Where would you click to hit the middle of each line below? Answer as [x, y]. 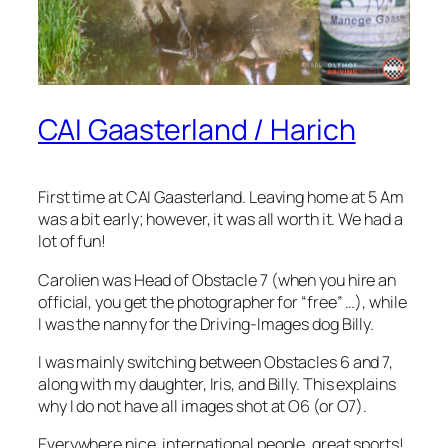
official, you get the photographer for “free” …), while [222, 301]
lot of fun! [72, 241]
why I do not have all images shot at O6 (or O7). [203, 405]
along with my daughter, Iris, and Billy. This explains [217, 383]
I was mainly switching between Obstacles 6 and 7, [216, 361]
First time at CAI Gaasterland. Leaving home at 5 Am [221, 197]
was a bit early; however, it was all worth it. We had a [220, 219]
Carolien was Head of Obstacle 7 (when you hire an [217, 279]
